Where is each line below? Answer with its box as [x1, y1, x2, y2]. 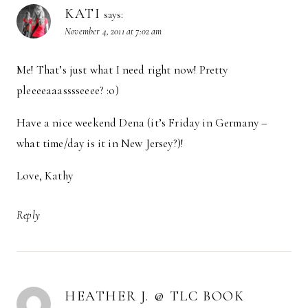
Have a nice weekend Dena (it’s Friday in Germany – [16, 115, 268, 131]
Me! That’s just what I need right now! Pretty [16, 63, 228, 78]
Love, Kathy [16, 168, 73, 184]
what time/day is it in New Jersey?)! [16, 136, 184, 151]
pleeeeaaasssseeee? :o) [16, 83, 119, 98]
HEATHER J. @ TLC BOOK [65, 287, 245, 305]
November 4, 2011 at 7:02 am [65, 25, 162, 38]
